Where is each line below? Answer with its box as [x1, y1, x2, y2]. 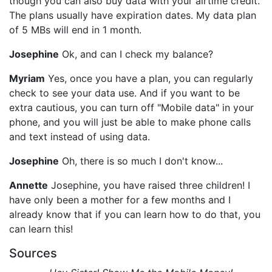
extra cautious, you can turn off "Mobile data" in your [9, 101, 254, 114]
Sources [9, 245, 57, 260]
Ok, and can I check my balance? [59, 47, 213, 60]
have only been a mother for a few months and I [9, 193, 231, 206]
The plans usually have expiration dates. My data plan [9, 8, 256, 21]
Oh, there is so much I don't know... [59, 154, 223, 167]
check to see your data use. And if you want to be [9, 86, 240, 99]
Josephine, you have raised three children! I [48, 178, 250, 191]
